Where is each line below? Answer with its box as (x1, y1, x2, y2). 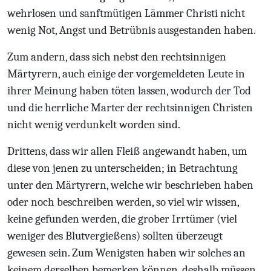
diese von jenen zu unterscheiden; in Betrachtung (7, 162, 238, 175)
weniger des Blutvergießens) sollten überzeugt (7, 229, 223, 243)
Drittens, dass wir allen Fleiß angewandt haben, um (7, 145, 247, 158)
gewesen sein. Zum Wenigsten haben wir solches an (7, 246, 246, 260)
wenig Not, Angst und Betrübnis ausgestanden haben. (7, 24, 256, 37)
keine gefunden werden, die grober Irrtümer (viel (7, 212, 237, 226)
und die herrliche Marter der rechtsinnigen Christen (7, 101, 253, 114)
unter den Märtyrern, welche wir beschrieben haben (7, 178, 253, 192)
